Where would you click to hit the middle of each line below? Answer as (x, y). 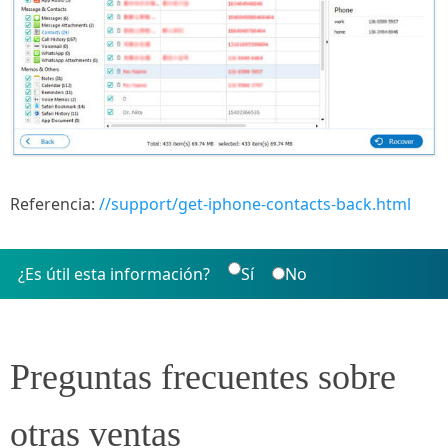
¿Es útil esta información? (113, 274)
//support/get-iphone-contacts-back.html (255, 204)
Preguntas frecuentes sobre (203, 377)
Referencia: (54, 204)
